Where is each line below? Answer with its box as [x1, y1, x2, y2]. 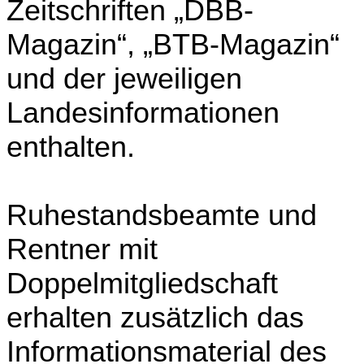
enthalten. [6, 129, 135, 163]
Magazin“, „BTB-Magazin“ [6, 27, 340, 61]
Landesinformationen [6, 95, 279, 129]
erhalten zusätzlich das [6, 300, 304, 334]
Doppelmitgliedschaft [6, 266, 278, 300]
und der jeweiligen [6, 61, 242, 95]
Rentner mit [6, 232, 158, 266]
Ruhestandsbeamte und [6, 197, 317, 232]
